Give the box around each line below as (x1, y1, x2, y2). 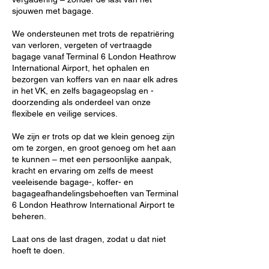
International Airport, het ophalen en (12, 63, 150, 73)
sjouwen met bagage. (12, 6, 94, 16)
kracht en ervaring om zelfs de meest (12, 166, 153, 175)
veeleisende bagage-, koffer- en (12, 177, 133, 187)
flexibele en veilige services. (12, 109, 118, 118)
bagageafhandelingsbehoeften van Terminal (12, 189, 178, 198)
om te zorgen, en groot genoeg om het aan (12, 143, 176, 153)
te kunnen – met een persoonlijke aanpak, (12, 154, 172, 164)
